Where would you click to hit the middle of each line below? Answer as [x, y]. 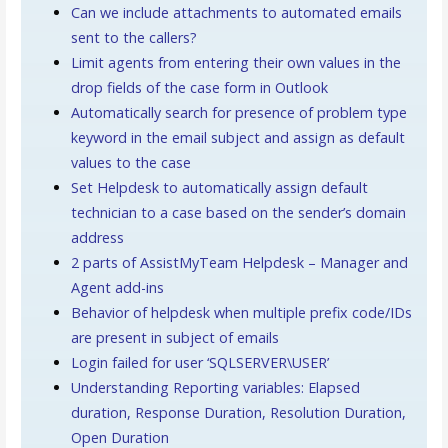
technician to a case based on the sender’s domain [238, 212]
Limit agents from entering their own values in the [235, 62]
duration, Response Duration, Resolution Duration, [238, 412]
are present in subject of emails [174, 337]
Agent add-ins [117, 287]
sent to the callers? [133, 37]
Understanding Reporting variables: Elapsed [215, 387]
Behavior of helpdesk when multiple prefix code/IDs [241, 312]
